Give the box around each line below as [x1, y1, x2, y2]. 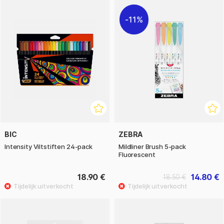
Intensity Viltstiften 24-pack [4, 142, 92, 151]
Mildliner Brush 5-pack [118, 142, 186, 151]
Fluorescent [118, 150, 155, 159]
